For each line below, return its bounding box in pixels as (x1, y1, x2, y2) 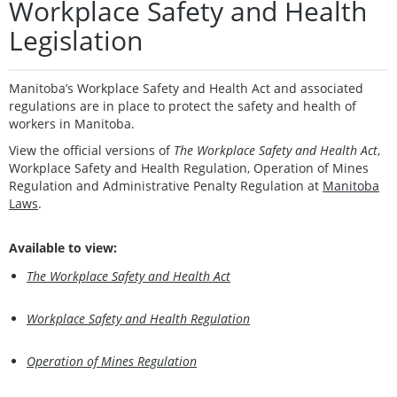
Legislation (9, 21, 143, 58)
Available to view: (9, 238, 117, 256)
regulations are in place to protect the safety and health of (9, 97, 356, 114)
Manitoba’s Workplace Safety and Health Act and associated (9, 79, 363, 97)
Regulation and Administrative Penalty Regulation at (9, 176, 323, 194)
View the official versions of (9, 141, 170, 159)
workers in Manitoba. (9, 114, 135, 132)
